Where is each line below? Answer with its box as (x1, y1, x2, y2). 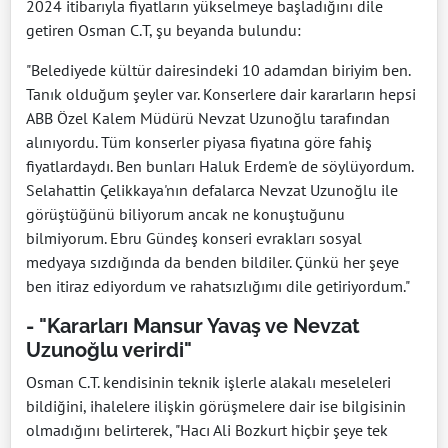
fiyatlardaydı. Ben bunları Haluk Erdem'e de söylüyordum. (26, 155, 413, 176)
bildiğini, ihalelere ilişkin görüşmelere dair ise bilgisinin (26, 395, 406, 416)
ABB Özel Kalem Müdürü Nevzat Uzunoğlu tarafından (26, 107, 390, 128)
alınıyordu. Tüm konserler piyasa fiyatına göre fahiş (26, 131, 372, 152)
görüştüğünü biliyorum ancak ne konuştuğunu (26, 203, 345, 224)
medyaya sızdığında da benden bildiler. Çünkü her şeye (26, 251, 399, 272)
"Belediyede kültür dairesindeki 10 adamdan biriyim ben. (26, 59, 410, 80)
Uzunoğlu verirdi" (26, 337, 192, 362)
